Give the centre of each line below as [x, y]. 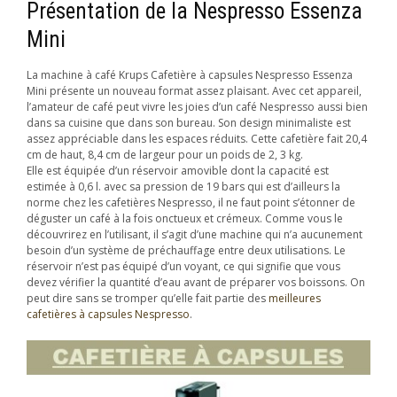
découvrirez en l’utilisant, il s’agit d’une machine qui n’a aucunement [195, 235]
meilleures [295, 299]
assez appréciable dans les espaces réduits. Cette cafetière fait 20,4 [197, 139]
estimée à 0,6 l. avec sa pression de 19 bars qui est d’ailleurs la [183, 187]
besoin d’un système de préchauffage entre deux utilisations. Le [186, 251]
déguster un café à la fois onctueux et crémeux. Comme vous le [185, 219]
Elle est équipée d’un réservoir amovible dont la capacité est [178, 171]
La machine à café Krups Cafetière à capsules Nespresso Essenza [190, 75]
